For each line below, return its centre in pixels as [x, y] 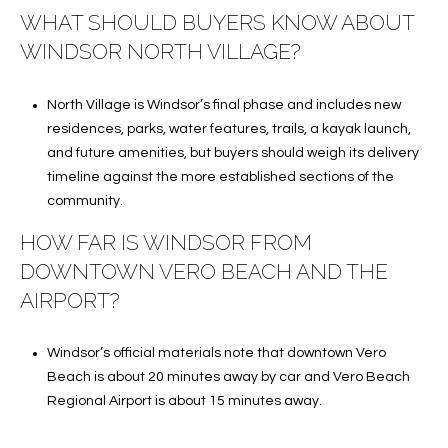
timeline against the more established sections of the [220, 176]
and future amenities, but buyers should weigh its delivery [232, 152]
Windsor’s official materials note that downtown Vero [216, 353]
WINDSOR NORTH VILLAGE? [160, 52]
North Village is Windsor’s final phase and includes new [223, 104]
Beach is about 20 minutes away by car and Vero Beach [228, 377]
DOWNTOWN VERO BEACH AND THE [204, 271]
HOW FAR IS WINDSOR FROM [166, 242]
